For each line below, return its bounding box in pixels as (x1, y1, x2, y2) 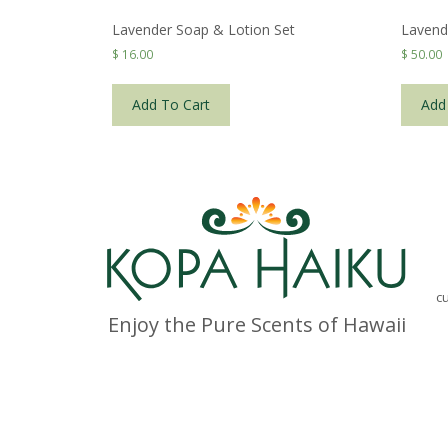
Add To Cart (132, 95, 210, 115)
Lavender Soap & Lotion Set (112, 20, 295, 40)
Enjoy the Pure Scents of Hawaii (107, 311, 406, 339)
